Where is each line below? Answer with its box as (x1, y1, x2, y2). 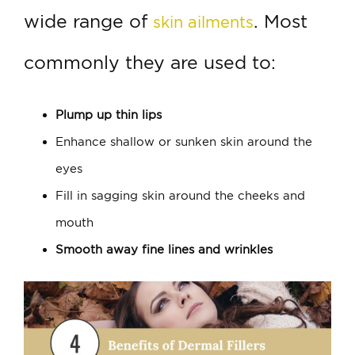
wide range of (24, 10, 153, 33)
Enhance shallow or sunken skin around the (55, 135, 312, 150)
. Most (254, 10, 307, 33)
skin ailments (153, 13, 254, 32)
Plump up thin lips (55, 108, 162, 123)
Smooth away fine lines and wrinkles (55, 242, 273, 258)
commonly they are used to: (24, 52, 276, 74)
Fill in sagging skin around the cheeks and (55, 189, 305, 204)
